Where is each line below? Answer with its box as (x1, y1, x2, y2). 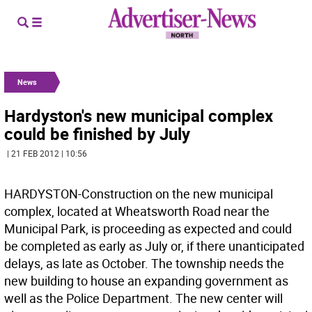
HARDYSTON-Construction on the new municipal (4, 185, 273, 202)
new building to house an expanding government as (4, 272, 288, 289)
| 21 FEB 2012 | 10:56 (7, 148, 87, 159)
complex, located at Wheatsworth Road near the (4, 203, 270, 219)
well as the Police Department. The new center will (4, 290, 283, 306)
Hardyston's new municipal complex (4, 104, 273, 127)
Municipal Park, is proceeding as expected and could (4, 220, 292, 237)
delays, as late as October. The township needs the (4, 255, 284, 272)
